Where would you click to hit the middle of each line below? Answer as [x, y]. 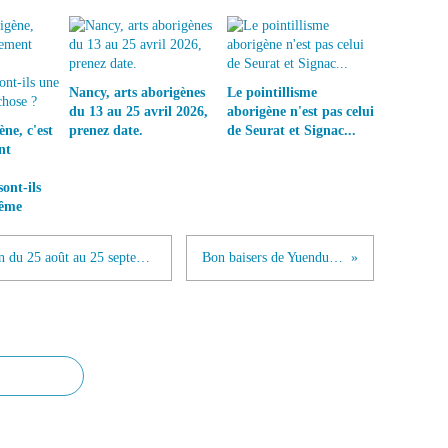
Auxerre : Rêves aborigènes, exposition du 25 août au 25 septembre [143, 257]
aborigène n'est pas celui [300, 111]
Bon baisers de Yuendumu [336, 257]
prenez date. [106, 130]
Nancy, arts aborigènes [137, 92]
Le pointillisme [271, 92]
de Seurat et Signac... [291, 130]
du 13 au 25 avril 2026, [138, 111]
